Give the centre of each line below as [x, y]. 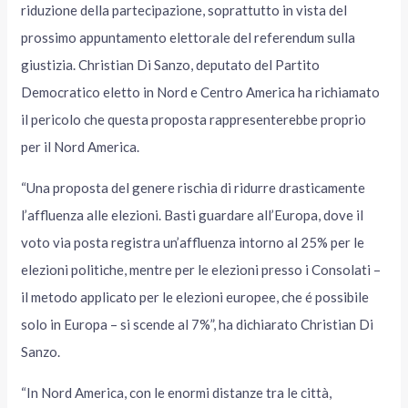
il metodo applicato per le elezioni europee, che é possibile [195, 296]
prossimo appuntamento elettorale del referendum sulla [189, 37]
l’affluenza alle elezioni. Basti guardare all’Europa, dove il [193, 214]
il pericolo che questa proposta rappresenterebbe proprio [194, 119]
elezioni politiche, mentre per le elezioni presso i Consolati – [201, 269]
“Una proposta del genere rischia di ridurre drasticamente [194, 187]
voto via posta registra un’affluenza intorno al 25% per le [193, 242]
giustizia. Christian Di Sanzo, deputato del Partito [171, 64]
